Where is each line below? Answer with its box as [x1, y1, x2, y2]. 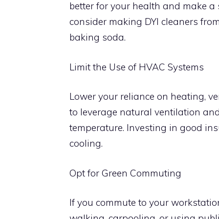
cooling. [69, 137, 103, 149]
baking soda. [69, 31, 126, 43]
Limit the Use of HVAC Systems [69, 61, 204, 73]
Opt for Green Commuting [69, 167, 181, 179]
